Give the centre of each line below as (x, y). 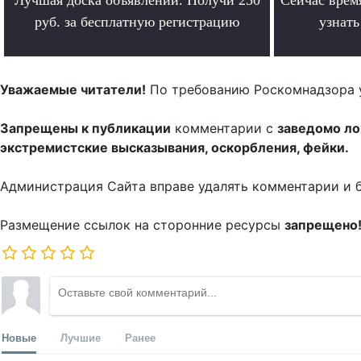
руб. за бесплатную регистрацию (137, 21)
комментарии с (224, 128)
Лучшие (81, 337)
